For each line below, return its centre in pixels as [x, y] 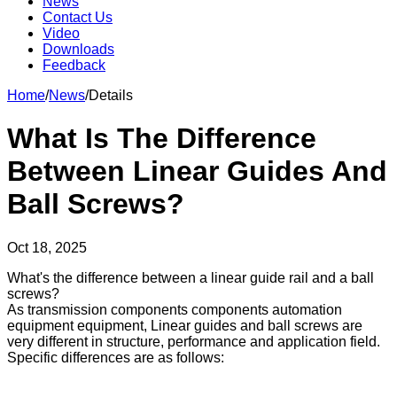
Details [111, 95]
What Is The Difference [162, 139]
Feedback [74, 65]
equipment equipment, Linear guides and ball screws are [185, 325]
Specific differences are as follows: [116, 357]
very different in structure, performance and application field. [194, 341]
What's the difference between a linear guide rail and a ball [191, 277]
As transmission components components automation [175, 309]
